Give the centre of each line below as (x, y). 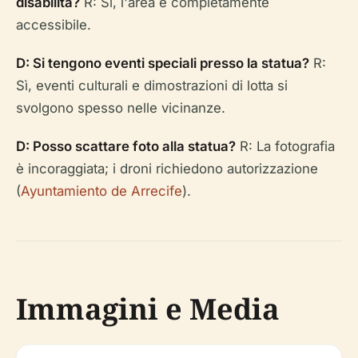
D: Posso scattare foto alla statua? (126, 146)
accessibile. (54, 25)
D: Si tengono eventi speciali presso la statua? (163, 63)
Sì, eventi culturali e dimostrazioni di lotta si (152, 86)
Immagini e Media (148, 309)
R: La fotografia (285, 146)
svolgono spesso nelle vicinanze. (121, 108)
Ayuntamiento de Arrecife (101, 191)
